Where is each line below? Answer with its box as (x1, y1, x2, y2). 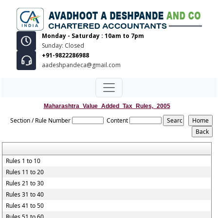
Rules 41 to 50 (6, 201, 44, 210)
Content (107, 116, 128, 125)
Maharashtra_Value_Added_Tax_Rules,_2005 (43, 103, 170, 109)
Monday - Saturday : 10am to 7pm (42, 32, 144, 40)
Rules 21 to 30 (6, 179, 44, 187)
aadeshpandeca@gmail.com (42, 61, 121, 69)
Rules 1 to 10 (6, 157, 41, 165)
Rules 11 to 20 (6, 168, 44, 176)
